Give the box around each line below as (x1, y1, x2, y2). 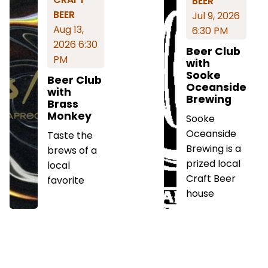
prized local (185, 157, 240, 170)
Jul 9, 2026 (191, 9, 240, 23)
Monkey (47, 108, 92, 123)
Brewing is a (185, 142, 241, 156)
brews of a (47, 143, 98, 157)
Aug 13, (53, 22, 84, 36)
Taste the (47, 128, 93, 142)
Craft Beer (185, 172, 236, 185)
